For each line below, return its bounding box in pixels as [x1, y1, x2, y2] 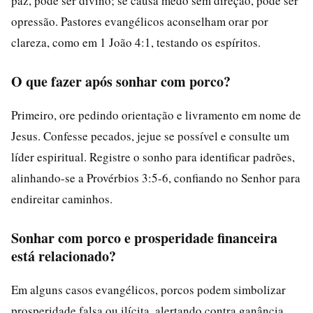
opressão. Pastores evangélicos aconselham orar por [11, 13, 268, 29]
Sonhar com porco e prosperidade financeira [11, 228, 277, 248]
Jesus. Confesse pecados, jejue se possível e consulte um [11, 128, 289, 144]
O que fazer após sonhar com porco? [11, 71, 231, 92]
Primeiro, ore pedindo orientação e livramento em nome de [11, 107, 301, 123]
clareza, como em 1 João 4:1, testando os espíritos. [11, 34, 261, 50]
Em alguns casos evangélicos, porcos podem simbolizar [11, 282, 286, 298]
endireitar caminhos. [11, 191, 112, 207]
